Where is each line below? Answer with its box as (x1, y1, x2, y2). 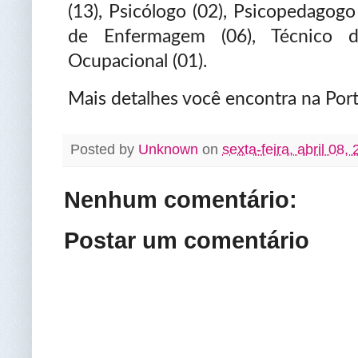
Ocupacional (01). (68, 52, 207, 70)
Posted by (70, 141, 138, 157)
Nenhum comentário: (64, 187, 297, 213)
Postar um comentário (64, 228, 309, 254)
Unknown (138, 141, 198, 157)
